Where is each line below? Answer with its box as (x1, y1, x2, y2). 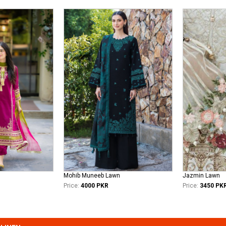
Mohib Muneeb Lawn (64, 172, 120, 180)
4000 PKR (81, 182, 108, 190)
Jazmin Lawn (183, 172, 220, 180)
